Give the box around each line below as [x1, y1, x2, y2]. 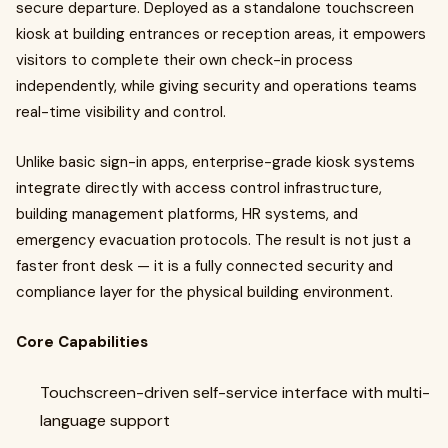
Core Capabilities [16, 332, 148, 352]
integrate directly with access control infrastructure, [16, 178, 382, 198]
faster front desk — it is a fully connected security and [16, 256, 393, 276]
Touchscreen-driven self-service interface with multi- [40, 382, 430, 403]
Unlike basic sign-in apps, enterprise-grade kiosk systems [16, 152, 415, 172]
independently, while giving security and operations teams [16, 76, 417, 96]
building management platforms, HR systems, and [16, 204, 358, 224]
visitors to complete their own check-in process [16, 50, 353, 70]
